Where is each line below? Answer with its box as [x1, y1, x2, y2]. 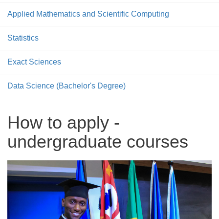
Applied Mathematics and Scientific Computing [7, 10, 169, 18]
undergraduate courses [7, 131, 188, 152]
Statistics [7, 34, 39, 42]
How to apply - [7, 112, 120, 132]
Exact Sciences [7, 58, 61, 66]
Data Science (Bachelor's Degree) [7, 82, 126, 90]
